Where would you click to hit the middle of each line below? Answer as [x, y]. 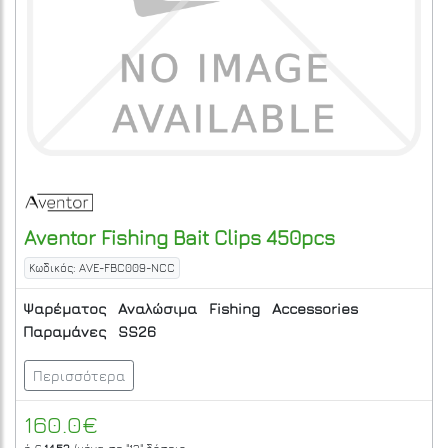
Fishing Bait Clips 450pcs [215, 237]
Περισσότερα [79, 375]
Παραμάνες [64, 331]
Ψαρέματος [64, 309]
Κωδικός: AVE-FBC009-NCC [102, 267]
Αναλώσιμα [157, 309]
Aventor [60, 237]
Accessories [315, 309]
